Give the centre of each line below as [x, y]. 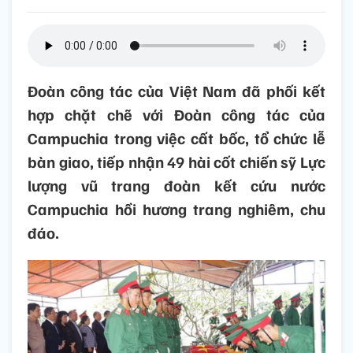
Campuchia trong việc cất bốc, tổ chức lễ [176, 138]
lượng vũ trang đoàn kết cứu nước [176, 186]
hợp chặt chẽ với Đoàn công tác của [176, 115]
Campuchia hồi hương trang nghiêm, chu [176, 209]
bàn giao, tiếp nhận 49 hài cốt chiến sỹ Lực [176, 162]
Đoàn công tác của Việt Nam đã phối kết [176, 91]
